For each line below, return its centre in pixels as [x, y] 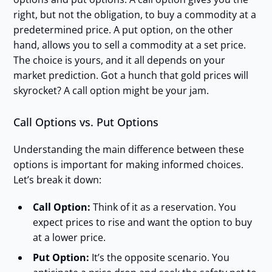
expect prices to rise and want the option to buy [142, 223]
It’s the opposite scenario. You [159, 258]
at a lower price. [69, 238]
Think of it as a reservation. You [163, 207]
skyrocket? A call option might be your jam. [111, 91]
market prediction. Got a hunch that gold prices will [131, 76]
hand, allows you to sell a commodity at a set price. [129, 45]
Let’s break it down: [57, 180]
